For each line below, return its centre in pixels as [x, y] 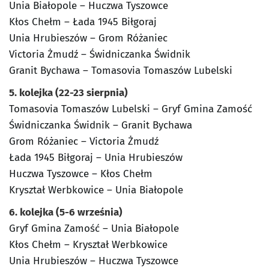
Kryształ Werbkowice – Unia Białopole [96, 190]
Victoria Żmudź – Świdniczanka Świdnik [100, 55]
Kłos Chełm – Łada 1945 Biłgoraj [83, 22]
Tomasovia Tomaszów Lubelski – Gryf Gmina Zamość [131, 109]
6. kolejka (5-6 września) [66, 213]
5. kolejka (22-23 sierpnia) [68, 93]
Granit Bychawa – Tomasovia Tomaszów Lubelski [121, 71]
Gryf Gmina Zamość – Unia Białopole [94, 229]
